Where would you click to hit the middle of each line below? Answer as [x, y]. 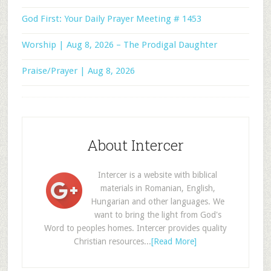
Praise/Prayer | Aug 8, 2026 [78, 71]
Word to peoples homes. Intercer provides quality [135, 228]
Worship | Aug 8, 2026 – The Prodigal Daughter [119, 45]
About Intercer [135, 145]
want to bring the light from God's [158, 215]
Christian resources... [113, 242]
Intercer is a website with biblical [158, 175]
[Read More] [174, 242]
